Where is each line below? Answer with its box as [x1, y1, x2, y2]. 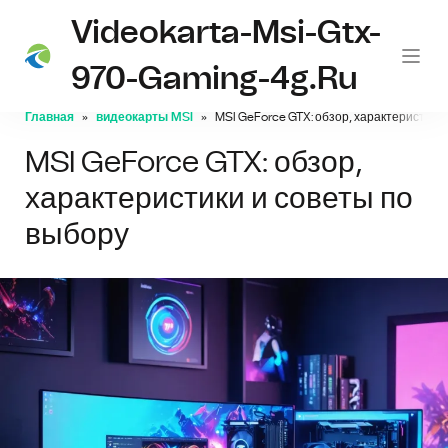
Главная [25, 111, 74, 123]
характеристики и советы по [25, 184, 413, 214]
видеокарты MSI [96, 111, 193, 123]
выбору [25, 220, 129, 250]
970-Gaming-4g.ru [71, 63, 358, 95]
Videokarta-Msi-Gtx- [71, 17, 382, 49]
